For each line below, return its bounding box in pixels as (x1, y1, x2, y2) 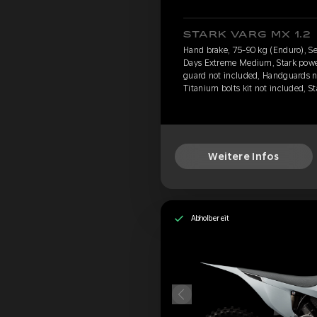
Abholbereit (190, 214, 229, 223)
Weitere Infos (208, 151, 279, 163)
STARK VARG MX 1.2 (183, 30, 311, 39)
